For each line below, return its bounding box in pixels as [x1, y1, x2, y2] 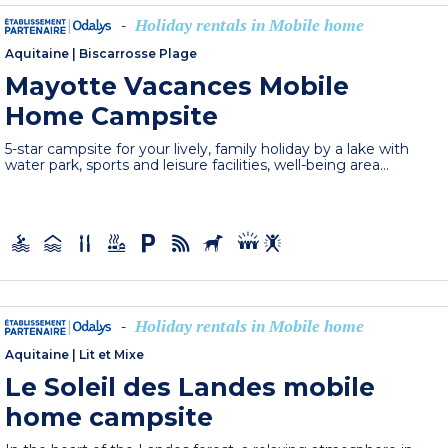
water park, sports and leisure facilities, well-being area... [5, 156, 390, 175]
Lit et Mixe [79, 347, 145, 363]
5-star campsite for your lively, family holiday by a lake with [5, 140, 410, 159]
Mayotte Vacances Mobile [5, 71, 350, 102]
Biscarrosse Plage [79, 46, 198, 62]
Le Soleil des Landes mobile [5, 372, 376, 403]
